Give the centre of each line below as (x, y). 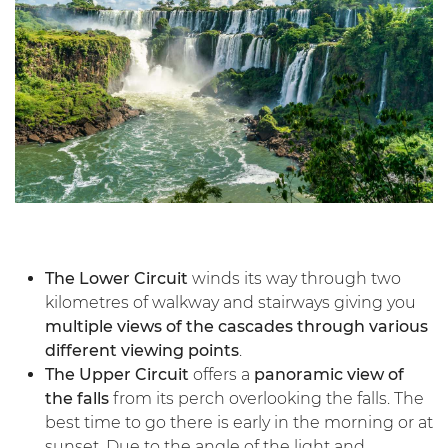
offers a (221, 374)
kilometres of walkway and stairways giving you (230, 302)
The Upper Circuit (117, 374)
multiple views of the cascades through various (236, 326)
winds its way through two (294, 278)
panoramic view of (329, 374)
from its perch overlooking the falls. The (266, 398)
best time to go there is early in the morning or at (239, 422)
